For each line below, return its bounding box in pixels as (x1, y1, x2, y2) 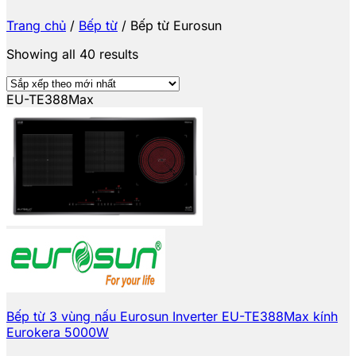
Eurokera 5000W (6, 323, 109, 340)
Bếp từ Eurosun (126, 17, 222, 33)
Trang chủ (6, 17, 66, 33)
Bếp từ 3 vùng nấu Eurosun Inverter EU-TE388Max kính (6, 308, 338, 324)
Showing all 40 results (6, 45, 138, 62)
